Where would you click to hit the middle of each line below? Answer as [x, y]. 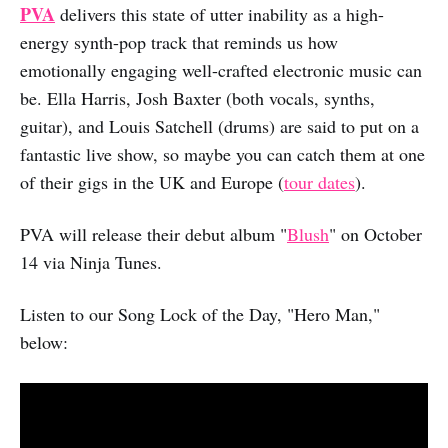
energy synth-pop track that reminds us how [179, 41]
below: [44, 341]
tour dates [319, 181]
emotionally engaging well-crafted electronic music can [221, 69]
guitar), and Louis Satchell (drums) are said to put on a [219, 125]
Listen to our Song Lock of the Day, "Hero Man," [200, 313]
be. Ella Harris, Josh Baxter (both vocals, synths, [197, 97]
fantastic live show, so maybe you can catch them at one [222, 153]
